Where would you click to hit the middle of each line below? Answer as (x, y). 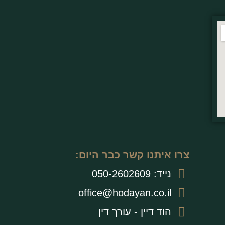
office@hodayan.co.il (125, 193)
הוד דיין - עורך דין (135, 212)
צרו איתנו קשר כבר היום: (132, 155)
